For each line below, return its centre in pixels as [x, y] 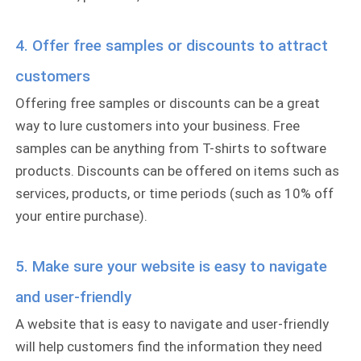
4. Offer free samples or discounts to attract [172, 46]
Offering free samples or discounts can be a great [168, 104]
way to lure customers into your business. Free [158, 126]
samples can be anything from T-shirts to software [171, 149]
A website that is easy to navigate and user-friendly [172, 324]
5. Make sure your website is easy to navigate [172, 266]
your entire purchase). [82, 216]
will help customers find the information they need [169, 346]
